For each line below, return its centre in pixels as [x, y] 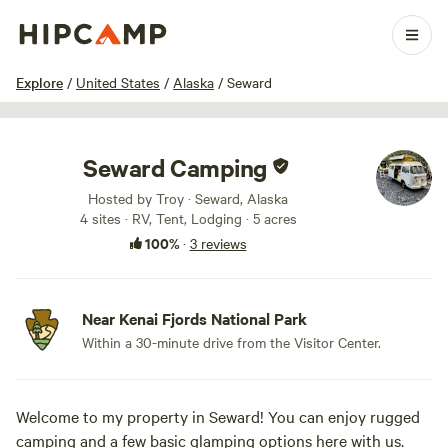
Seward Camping [175, 167]
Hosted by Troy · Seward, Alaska [188, 198]
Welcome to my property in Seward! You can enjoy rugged [218, 416]
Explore [39, 82]
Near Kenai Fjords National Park [194, 318]
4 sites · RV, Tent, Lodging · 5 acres [188, 218]
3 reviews [218, 243]
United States [118, 82]
